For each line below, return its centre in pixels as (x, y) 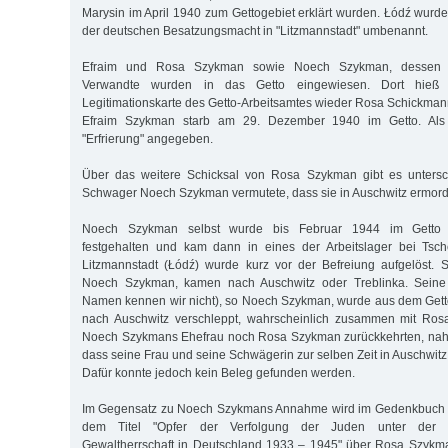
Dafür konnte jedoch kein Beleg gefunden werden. (218, 372)
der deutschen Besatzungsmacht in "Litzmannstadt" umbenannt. (255, 30)
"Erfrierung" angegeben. (147, 138)
